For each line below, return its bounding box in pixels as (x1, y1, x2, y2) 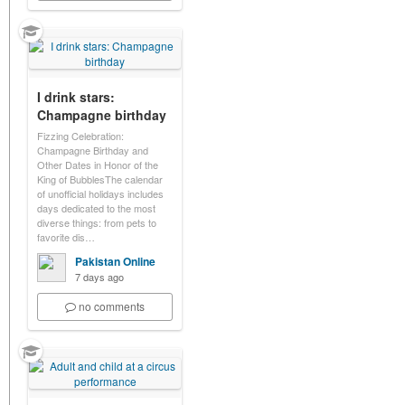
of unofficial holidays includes (37, 186, 164, 201)
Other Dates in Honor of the (37, 157, 158, 172)
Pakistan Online (75, 253, 155, 269)
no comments (79, 298, 145, 314)
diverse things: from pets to (37, 215, 156, 230)
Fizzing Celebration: (37, 128, 124, 143)
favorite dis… (37, 230, 95, 244)
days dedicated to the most (37, 201, 155, 215)
